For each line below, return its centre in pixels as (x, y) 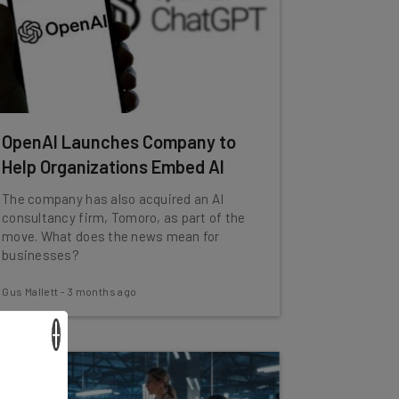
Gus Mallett (30, 291)
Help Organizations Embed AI (114, 167)
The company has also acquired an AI (113, 199)
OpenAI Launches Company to (119, 142)
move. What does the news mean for (111, 236)
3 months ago (102, 291)
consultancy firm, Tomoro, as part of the (124, 217)
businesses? (41, 255)
